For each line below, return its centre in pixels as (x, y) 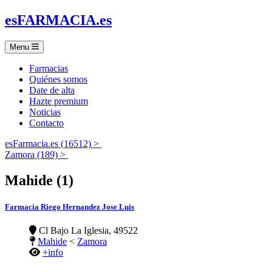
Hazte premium (59, 101)
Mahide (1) (39, 180)
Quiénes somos (58, 79)
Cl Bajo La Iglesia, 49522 (87, 231)
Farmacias (49, 68)
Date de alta (52, 90)
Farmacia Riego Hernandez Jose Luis (70, 206)
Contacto (46, 123)
